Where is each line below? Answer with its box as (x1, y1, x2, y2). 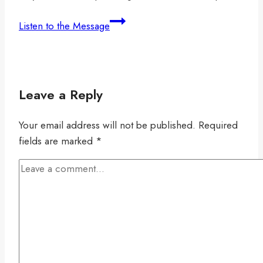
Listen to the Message (19, 19, 110, 33)
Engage (109, 76, 141, 91)
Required (198, 118, 238, 133)
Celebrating (109, 13, 159, 28)
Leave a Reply (19, 85, 103, 104)
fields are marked (19, 134, 96, 149)
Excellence (109, 45, 156, 59)
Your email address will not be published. (19, 118, 195, 133)
